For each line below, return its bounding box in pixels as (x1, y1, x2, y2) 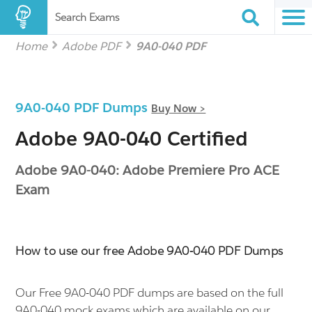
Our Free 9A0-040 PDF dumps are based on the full (15, 285, 284, 300)
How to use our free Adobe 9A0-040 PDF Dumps (15, 243, 283, 258)
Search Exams (55, 10, 119, 24)
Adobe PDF (62, 39, 122, 54)
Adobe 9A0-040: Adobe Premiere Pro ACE (15, 162, 280, 178)
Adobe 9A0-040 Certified (15, 126, 249, 151)
